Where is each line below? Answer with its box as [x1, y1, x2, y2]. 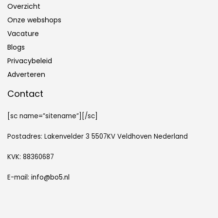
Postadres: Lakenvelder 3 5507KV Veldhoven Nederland [7, 132, 188, 142]
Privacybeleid [7, 56, 52, 66]
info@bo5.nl [31, 173, 70, 182]
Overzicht [7, 1, 40, 12]
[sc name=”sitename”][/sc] [7, 111, 98, 121]
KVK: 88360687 [7, 152, 54, 162]
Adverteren [7, 70, 45, 80]
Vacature [7, 29, 39, 39]
